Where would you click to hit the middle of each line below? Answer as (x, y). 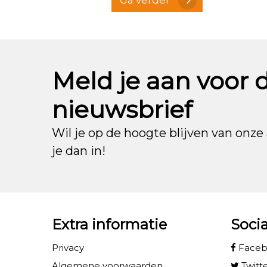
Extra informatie (109, 224)
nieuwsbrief (122, 109)
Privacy (68, 247)
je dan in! (79, 150)
